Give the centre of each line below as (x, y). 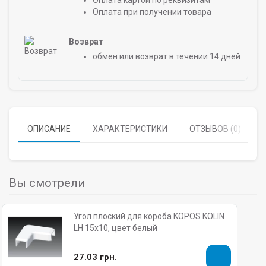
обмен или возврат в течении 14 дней (167, 56)
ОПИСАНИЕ (49, 129)
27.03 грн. (95, 257)
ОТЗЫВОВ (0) (215, 129)
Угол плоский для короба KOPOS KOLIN (149, 216)
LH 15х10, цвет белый (115, 228)
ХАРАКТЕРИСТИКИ (130, 129)
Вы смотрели (47, 183)
